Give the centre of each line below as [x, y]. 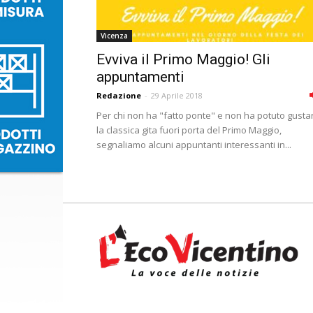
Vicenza [114, 36]
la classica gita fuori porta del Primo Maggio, [189, 130]
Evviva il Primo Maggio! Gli [183, 59]
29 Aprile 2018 [177, 95]
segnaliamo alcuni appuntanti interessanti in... [194, 145]
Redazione [119, 95]
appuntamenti [140, 77]
